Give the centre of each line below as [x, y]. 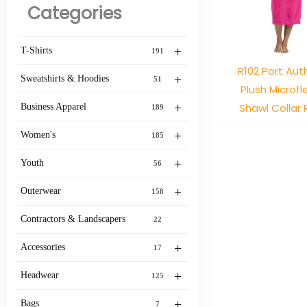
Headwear [40, 275]
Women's [38, 134]
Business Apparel [53, 106]
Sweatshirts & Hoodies [65, 78]
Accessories [43, 247]
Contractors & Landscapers [73, 219]
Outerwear [41, 191]
